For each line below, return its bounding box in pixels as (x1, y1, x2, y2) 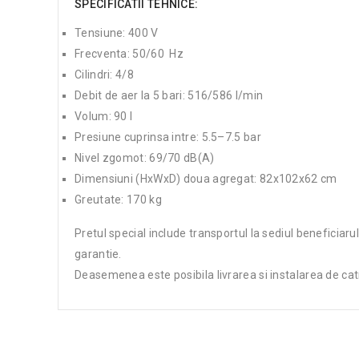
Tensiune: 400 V (75, 26, 159, 39)
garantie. (75, 247, 122, 260)
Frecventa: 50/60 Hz (75, 46, 184, 60)
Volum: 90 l (75, 109, 133, 123)
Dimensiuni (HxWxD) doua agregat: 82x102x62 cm (75, 171, 337, 185)
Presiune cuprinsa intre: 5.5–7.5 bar (75, 130, 261, 143)
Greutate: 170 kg (75, 192, 162, 206)
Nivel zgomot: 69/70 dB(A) (75, 151, 215, 164)
